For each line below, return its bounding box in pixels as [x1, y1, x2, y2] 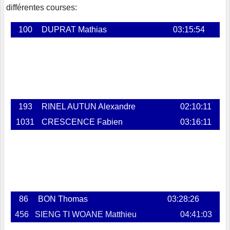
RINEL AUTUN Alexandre [41, 102, 136, 111]
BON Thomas [37, 194, 88, 203]
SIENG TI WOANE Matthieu [34, 209, 137, 219]
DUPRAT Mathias [41, 25, 107, 34]
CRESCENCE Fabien [41, 117, 123, 126]
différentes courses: [6, 3, 77, 12]
